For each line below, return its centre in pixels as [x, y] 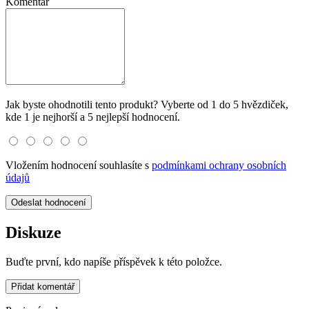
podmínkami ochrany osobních [219, 165]
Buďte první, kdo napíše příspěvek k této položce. [114, 261]
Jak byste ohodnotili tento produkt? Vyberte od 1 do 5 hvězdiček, [147, 104]
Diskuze [33, 232]
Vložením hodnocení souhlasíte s [79, 165]
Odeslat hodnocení [49, 202]
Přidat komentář [43, 286]
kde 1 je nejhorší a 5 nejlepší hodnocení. [93, 117]
